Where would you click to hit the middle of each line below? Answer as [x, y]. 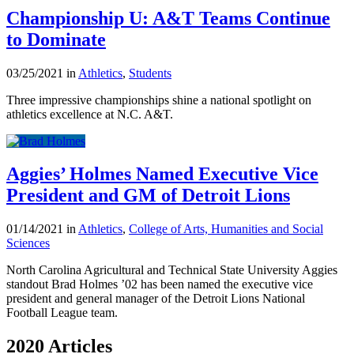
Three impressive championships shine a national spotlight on [159, 100]
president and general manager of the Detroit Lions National [156, 299]
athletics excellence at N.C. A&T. [90, 114]
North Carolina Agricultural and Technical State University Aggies [172, 270]
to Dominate [56, 39]
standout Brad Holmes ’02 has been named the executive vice [160, 284]
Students [150, 73]
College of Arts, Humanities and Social [226, 229]
